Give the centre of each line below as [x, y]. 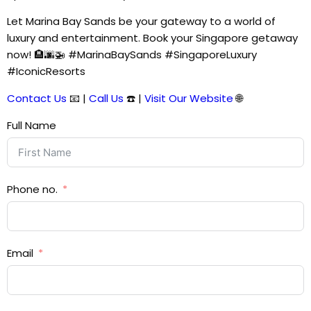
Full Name [32, 125]
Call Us [106, 98]
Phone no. [32, 189]
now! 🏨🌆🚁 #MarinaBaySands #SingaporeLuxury [132, 54]
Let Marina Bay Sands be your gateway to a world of [141, 21]
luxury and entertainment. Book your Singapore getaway [152, 37]
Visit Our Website [189, 98]
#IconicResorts [46, 71]
